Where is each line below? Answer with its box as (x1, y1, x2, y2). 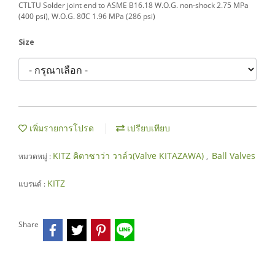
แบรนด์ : (18, 179, 47, 189)
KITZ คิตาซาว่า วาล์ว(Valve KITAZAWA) (53, 150, 206, 161)
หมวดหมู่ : (18, 151, 53, 161)
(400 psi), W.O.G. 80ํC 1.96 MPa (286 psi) (18, 11, 155, 21)
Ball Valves (212, 150, 255, 161)
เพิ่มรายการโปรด (27, 122, 94, 134)
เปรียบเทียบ (125, 122, 170, 134)
